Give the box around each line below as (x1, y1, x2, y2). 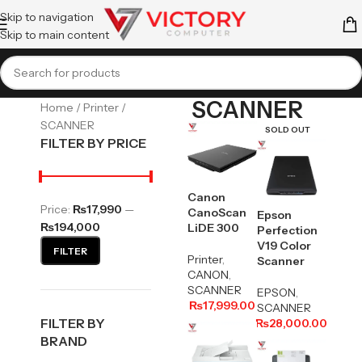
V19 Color (256, 238, 311, 254)
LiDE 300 (187, 221, 240, 236)
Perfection (256, 223, 318, 238)
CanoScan (187, 205, 247, 221)
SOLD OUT (264, 124, 310, 135)
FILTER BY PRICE (40, 135, 146, 151)
